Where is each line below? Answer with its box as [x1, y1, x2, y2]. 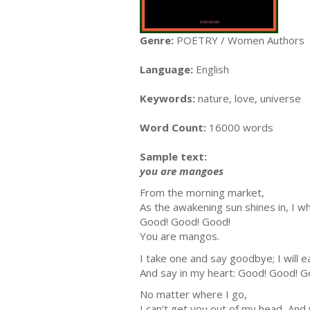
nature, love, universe [195, 91, 301, 105]
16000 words [206, 120, 273, 134]
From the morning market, [140, 185, 264, 200]
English [193, 62, 229, 76]
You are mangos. [140, 229, 219, 244]
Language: [140, 62, 193, 76]
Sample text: [140, 149, 207, 163]
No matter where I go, [140, 287, 247, 302]
